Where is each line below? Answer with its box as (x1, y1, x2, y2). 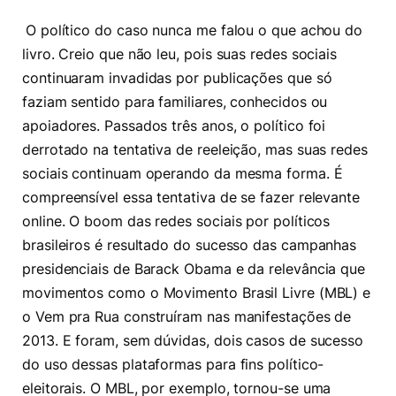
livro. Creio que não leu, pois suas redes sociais (22, 45, 338, 63)
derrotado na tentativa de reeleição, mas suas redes (22, 141, 368, 158)
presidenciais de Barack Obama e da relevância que (22, 260, 366, 278)
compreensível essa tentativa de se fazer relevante (22, 188, 361, 206)
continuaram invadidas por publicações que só (22, 69, 332, 87)
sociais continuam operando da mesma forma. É (22, 164, 343, 182)
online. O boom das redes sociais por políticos (22, 212, 331, 230)
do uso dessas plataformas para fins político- (22, 355, 324, 373)
